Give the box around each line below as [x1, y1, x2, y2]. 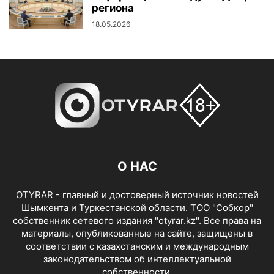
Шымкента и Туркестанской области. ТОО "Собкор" [21, 201, 253, 213]
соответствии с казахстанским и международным [25, 240, 249, 252]
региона [92, 1, 134, 14]
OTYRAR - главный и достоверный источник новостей [15, 188, 259, 201]
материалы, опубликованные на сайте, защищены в [21, 227, 253, 239]
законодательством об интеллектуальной [43, 253, 231, 265]
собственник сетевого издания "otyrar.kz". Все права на [13, 214, 261, 226]
